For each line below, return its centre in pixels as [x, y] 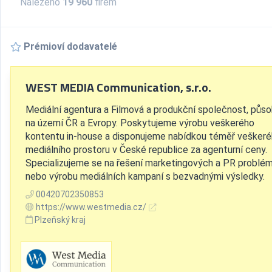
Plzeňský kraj [60, 220]
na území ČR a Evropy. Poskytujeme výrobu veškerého [140, 123]
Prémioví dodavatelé [70, 46]
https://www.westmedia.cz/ [91, 207]
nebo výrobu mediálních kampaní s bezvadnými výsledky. [145, 176]
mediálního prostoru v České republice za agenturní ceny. [146, 150]
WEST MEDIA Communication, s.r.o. [118, 87]
